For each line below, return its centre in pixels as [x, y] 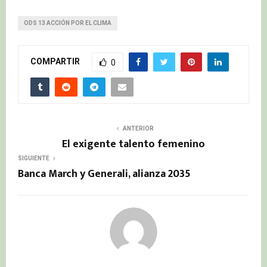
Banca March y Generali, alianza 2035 [104, 174]
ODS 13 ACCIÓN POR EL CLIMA [68, 23]
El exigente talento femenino [133, 145]
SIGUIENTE [34, 159]
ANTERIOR [138, 129]
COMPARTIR [55, 62]
